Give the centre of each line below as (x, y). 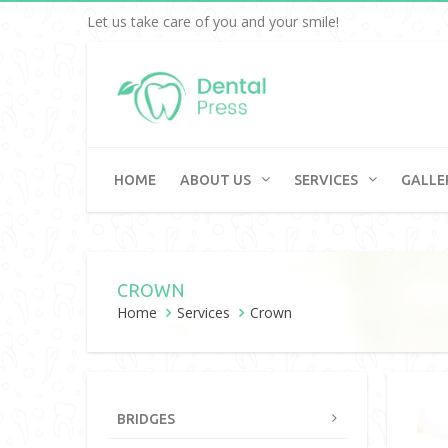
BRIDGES (146, 419)
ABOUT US (215, 180)
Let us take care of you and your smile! (213, 21)
